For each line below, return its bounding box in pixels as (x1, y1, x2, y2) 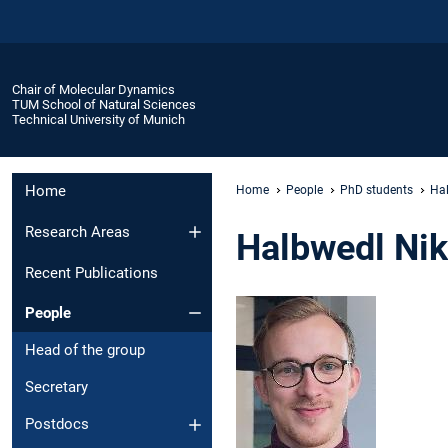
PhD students (340, 182, 413, 197)
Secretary (25, 378, 88, 397)
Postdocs (25, 415, 89, 434)
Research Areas (25, 222, 130, 241)
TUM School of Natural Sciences (12, 96, 196, 112)
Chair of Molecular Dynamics (12, 81, 175, 97)
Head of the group (25, 341, 145, 360)
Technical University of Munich (12, 111, 185, 127)
